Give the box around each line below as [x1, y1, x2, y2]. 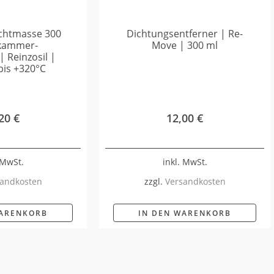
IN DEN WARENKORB [138, 207, 231, 218]
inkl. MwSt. [162, 155, 207, 168]
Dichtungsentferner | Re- [127, 27, 243, 41]
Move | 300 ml [152, 39, 218, 53]
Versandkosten [165, 175, 226, 187]
